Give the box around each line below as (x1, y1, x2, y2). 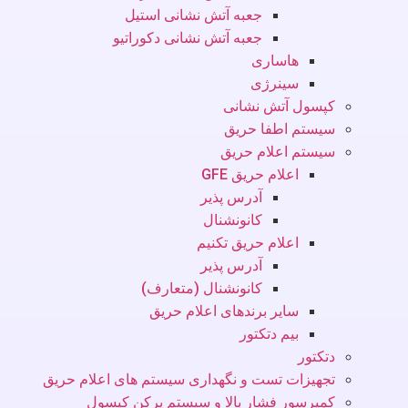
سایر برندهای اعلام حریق (149, 302, 299, 320)
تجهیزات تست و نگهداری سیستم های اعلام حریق (43, 371, 335, 388)
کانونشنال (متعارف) (141, 280, 262, 297)
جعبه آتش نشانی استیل (125, 6, 262, 24)
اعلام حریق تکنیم (197, 234, 299, 251)
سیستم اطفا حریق (224, 120, 335, 138)
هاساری (251, 52, 299, 69)
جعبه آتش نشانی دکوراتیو (113, 29, 262, 46)
